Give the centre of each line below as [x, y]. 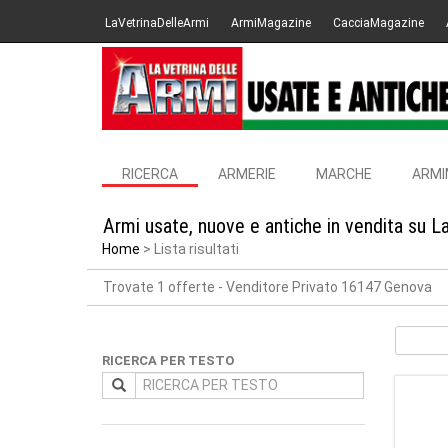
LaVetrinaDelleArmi [157, 23]
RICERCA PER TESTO [168, 360]
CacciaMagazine [378, 23]
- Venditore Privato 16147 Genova [325, 287]
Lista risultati [196, 249]
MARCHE [344, 174]
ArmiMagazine [271, 23]
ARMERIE [247, 174]
